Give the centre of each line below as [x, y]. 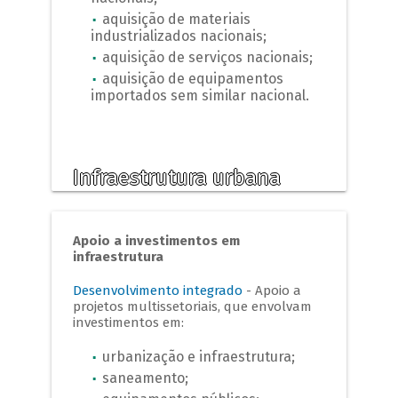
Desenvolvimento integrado [158, 290]
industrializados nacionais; [179, 36]
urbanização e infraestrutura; [199, 356]
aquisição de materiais [177, 20]
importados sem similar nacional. [200, 96]
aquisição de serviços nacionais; [210, 58]
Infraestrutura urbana [177, 177]
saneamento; [146, 378]
